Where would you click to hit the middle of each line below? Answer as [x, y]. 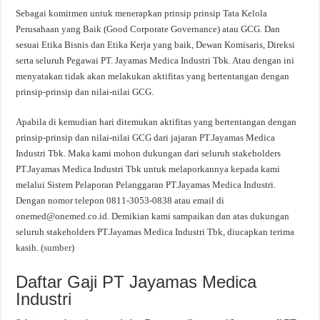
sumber [58, 247]
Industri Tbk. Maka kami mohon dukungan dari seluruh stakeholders [149, 153]
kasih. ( [30, 247]
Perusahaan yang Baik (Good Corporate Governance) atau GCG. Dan [148, 29]
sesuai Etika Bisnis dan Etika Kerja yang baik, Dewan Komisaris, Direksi [156, 45]
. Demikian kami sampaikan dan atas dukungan [199, 216]
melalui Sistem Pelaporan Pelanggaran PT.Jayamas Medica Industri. [146, 185]
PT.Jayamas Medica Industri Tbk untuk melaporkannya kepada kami [148, 169]
